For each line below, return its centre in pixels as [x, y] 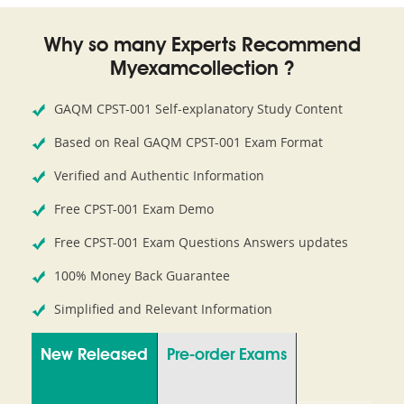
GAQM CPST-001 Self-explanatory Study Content [198, 109]
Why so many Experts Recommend [202, 46]
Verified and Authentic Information [159, 176]
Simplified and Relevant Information [163, 309]
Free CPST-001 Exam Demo [134, 209]
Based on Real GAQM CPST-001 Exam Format [188, 142]
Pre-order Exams [227, 356]
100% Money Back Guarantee [142, 276]
